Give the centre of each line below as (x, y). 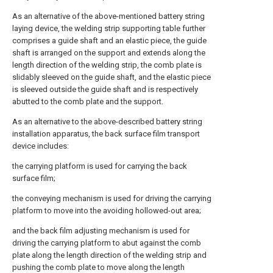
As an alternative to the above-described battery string (107, 122)
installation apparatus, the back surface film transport (106, 134)
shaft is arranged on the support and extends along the (109, 53)
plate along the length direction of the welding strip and (109, 255)
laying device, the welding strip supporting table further (109, 29)
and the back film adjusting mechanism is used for (101, 231)
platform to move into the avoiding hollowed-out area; (107, 211)
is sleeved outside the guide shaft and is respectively (105, 90)
